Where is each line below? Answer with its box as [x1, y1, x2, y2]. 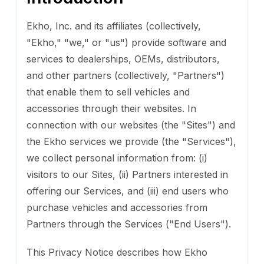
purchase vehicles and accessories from [27, 201, 207, 213]
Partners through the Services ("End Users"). [27, 217, 231, 230]
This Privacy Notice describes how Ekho [27, 246, 207, 258]
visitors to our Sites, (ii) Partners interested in [27, 168, 228, 180]
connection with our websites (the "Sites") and [27, 118, 235, 131]
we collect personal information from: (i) [27, 151, 207, 164]
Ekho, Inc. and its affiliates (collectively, [27, 19, 201, 32]
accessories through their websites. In [27, 102, 196, 114]
